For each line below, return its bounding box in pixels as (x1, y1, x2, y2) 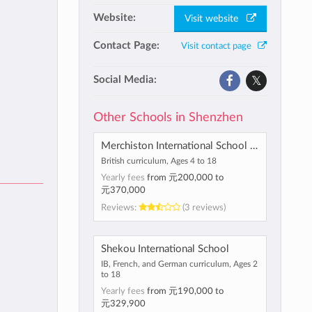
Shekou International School (100, 244, 229, 254)
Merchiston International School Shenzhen (249, 141, 258, 151)
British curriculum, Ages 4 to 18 (100, 157, 217, 165)
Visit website (185, 13, 247, 24)
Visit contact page (181, 41, 258, 51)
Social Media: (93, 75, 157, 85)
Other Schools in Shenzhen (93, 111, 243, 123)
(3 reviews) (180, 203, 226, 212)
